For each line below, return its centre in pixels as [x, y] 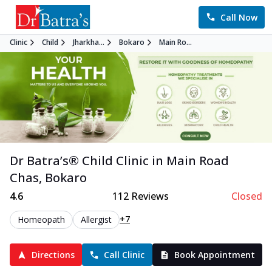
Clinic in [138, 161]
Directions [53, 255]
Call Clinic [124, 255]
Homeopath [41, 220]
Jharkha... [89, 42]
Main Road [198, 161]
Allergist [96, 220]
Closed [246, 196]
